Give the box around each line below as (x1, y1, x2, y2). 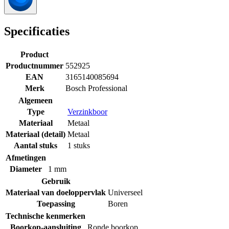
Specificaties (4, 25, 70, 38)
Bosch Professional (65, 83, 127, 93)
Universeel (108, 188, 143, 197)
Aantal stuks (14, 141, 57, 150)
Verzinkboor (67, 107, 107, 116)
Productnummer (6, 61, 63, 70)
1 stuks (67, 141, 90, 150)
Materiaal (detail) (6, 129, 65, 139)
